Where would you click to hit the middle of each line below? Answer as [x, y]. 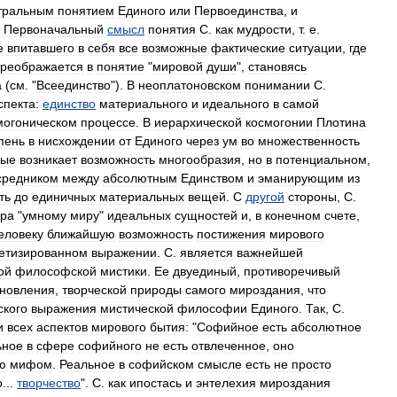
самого [206, 290]
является [206, 253]
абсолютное [326, 327]
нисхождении [77, 141]
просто [311, 364]
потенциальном [321, 160]
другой [265, 197]
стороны [312, 197]
